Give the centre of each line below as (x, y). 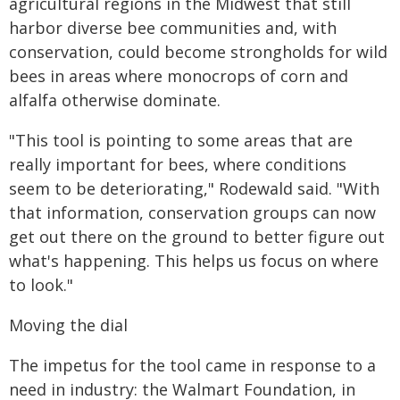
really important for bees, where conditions (178, 164)
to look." (41, 284)
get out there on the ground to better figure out (197, 236)
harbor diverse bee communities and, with (173, 27)
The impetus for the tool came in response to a (192, 365)
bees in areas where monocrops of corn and (179, 75)
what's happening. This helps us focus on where (194, 260)
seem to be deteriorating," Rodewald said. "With (194, 188)
